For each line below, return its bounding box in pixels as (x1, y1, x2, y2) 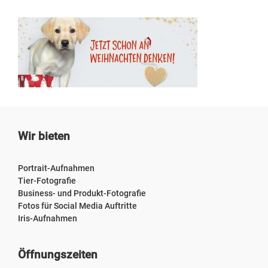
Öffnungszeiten (18, 247, 98, 261)
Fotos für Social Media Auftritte (18, 201, 137, 212)
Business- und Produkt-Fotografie (18, 188, 146, 199)
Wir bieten (18, 129, 70, 143)
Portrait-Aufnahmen (18, 163, 95, 174)
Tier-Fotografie (18, 176, 76, 187)
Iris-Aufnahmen (18, 214, 77, 224)
